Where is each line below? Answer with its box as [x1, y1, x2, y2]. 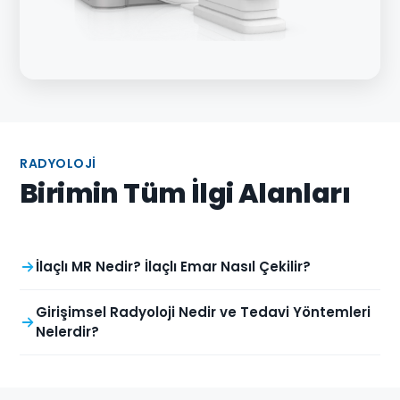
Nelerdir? [36, 322, 99, 342]
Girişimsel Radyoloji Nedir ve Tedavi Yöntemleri [36, 303, 371, 322]
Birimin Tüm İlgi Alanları [20, 175, 350, 213]
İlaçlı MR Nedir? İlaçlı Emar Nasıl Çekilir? [36, 257, 311, 277]
